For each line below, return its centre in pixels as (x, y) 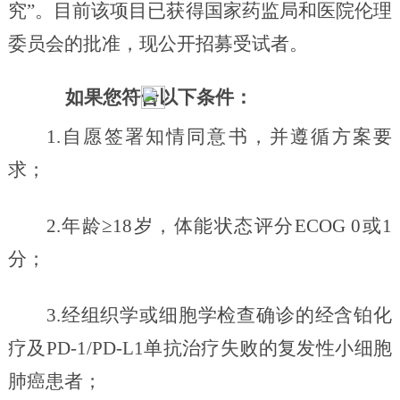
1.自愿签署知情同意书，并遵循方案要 (219, 136)
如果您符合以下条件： (158, 97)
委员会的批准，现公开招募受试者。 (158, 43)
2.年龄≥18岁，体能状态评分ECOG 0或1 (219, 225)
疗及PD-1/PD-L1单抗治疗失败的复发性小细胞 (200, 348)
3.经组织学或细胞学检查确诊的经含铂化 (219, 315)
